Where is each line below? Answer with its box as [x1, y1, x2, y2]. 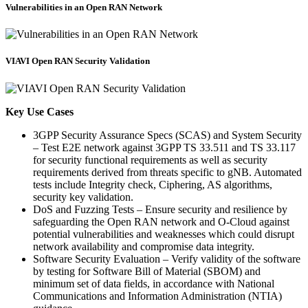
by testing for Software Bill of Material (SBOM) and [33, 265, 261, 277]
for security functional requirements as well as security [33, 153, 267, 166]
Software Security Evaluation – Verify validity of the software [33, 252, 300, 265]
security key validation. [33, 190, 133, 203]
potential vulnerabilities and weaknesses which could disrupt [33, 228, 294, 240]
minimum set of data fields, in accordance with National [33, 277, 274, 289]
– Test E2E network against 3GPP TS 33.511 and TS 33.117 [33, 141, 296, 153]
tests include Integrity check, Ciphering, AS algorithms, [33, 178, 272, 190]
